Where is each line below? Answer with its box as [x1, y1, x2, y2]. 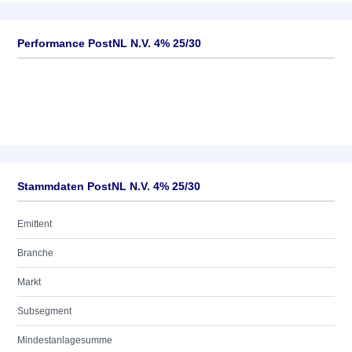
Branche [17, 247, 53, 258]
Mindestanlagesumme [17, 335, 112, 346]
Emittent [17, 218, 52, 229]
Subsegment [17, 306, 71, 317]
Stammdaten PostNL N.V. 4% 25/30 [17, 180, 200, 192]
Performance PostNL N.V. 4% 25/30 [17, 37, 201, 49]
